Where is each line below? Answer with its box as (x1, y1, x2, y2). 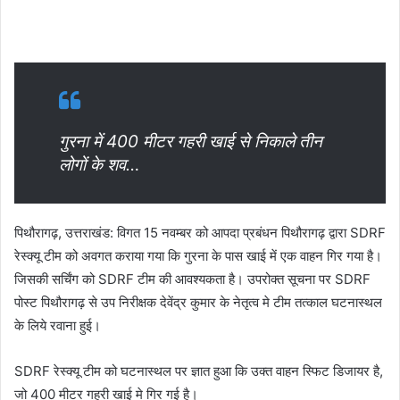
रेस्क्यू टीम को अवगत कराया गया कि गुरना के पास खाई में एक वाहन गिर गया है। (14, 247, 382, 265)
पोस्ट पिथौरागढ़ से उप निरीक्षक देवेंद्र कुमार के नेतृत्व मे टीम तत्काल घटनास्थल (14, 294, 382, 312)
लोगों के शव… (59, 154, 140, 176)
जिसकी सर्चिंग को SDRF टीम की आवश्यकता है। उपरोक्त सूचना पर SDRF (14, 271, 371, 288)
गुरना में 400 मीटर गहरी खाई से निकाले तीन (59, 131, 322, 153)
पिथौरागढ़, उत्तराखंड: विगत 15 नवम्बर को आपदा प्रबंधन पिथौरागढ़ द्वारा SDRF (14, 224, 386, 242)
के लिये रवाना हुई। (14, 317, 101, 335)
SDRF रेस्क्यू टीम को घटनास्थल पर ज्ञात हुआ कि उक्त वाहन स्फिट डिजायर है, (14, 362, 383, 380)
